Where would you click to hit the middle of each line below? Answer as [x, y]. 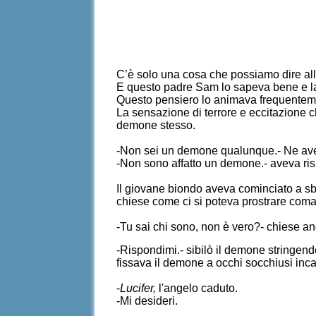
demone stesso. [156, 125]
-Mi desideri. [147, 301]
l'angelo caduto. [197, 288]
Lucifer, [138, 288]
